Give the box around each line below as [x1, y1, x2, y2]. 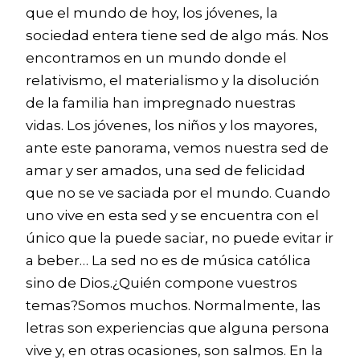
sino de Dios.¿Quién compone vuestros [26, 275, 297, 291]
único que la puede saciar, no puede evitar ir [26, 230, 333, 246]
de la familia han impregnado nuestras [26, 95, 296, 111]
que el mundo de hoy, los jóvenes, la [26, 5, 278, 21]
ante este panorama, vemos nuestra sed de [26, 140, 329, 156]
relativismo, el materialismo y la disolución [26, 72, 320, 88]
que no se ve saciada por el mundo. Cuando [26, 185, 330, 201]
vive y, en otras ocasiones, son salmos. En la [26, 342, 323, 358]
